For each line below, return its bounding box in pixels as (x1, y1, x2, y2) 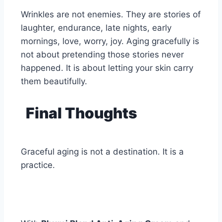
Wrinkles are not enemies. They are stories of (21, 9, 201, 20)
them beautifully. (21, 76, 87, 87)
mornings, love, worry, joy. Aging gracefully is (21, 36, 199, 47)
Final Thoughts (26, 104, 137, 122)
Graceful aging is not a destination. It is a (21, 147, 184, 157)
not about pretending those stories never (21, 50, 184, 60)
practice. (21, 160, 55, 170)
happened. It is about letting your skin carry (21, 63, 193, 73)
